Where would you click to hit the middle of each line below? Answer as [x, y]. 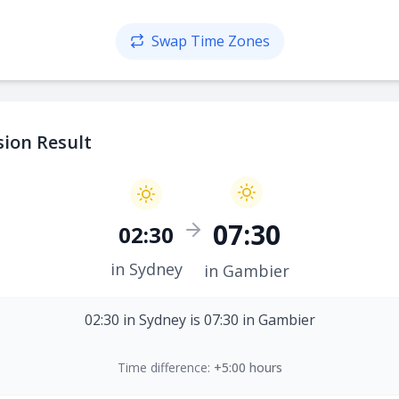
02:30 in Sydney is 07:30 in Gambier [199, 320]
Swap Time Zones [210, 41]
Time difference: [163, 367]
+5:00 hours [248, 367]
